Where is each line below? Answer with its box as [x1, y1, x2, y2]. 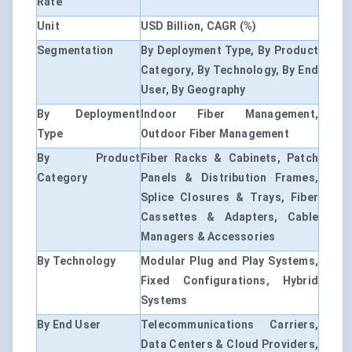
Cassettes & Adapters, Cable [141, 211, 318, 224]
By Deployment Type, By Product [141, 44, 318, 57]
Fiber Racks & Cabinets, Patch [141, 152, 318, 165]
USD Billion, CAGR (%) [141, 20, 257, 33]
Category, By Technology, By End [141, 64, 318, 77]
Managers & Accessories [141, 230, 276, 244]
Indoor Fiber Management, [141, 108, 318, 121]
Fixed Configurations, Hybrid [141, 274, 318, 288]
